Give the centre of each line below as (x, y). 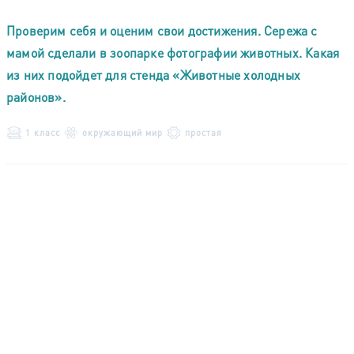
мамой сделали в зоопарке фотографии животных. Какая (173, 52)
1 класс (43, 133)
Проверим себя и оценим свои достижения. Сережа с (162, 30)
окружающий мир (122, 133)
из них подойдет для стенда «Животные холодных (154, 74)
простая (203, 133)
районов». (36, 96)
